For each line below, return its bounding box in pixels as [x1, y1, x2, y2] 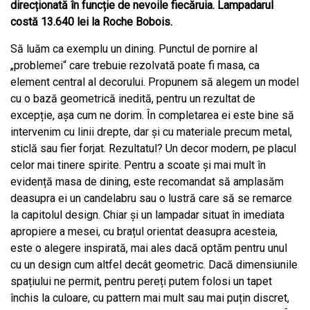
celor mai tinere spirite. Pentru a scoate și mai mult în [10, 158, 266, 172]
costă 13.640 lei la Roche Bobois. [10, 15, 172, 29]
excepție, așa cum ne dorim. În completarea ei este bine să [10, 109, 294, 122]
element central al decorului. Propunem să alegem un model [10, 75, 299, 89]
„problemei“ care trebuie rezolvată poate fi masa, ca [10, 59, 259, 73]
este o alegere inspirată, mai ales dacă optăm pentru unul [10, 241, 287, 255]
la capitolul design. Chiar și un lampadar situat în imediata [10, 208, 284, 222]
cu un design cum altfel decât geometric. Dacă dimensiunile [10, 258, 298, 272]
